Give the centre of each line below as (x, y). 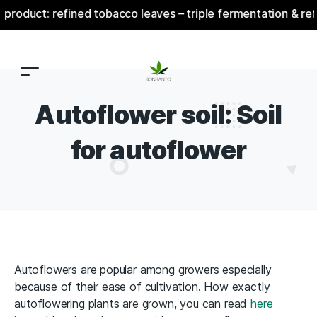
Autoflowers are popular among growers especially (143, 270)
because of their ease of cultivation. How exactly (142, 287)
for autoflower (158, 150)
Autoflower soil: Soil (158, 115)
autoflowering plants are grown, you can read (133, 304)
